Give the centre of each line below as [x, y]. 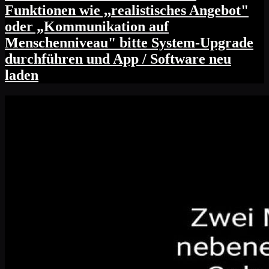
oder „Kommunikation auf [87, 26]
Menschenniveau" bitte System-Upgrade [129, 42]
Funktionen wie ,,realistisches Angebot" [127, 10]
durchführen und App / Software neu [118, 59]
